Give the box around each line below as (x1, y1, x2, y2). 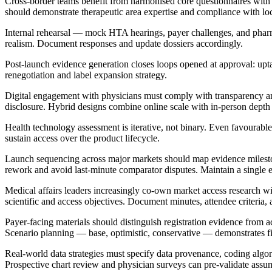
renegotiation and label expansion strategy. (5, 69, 167, 80)
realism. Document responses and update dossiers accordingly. (5, 38, 243, 49)
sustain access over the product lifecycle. (5, 132, 160, 143)
